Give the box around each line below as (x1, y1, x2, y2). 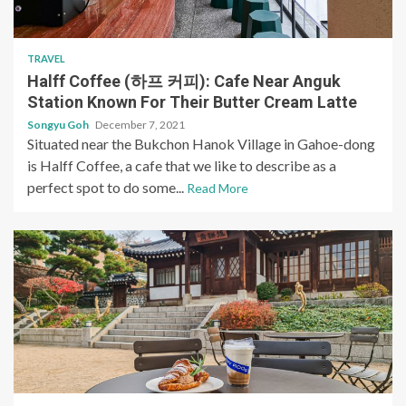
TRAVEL (27, 53, 65, 65)
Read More (187, 180, 248, 197)
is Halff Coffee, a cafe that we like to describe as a (27, 157, 336, 175)
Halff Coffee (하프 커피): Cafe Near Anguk (27, 72, 341, 92)
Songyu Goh (27, 118, 91, 132)
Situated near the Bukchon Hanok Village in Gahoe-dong (27, 135, 375, 153)
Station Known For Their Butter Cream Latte (27, 92, 357, 112)
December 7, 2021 (95, 118, 185, 132)
